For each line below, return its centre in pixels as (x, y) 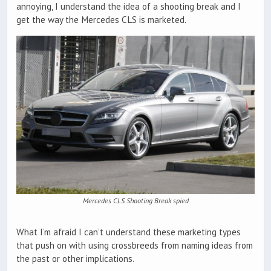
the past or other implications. (75, 259)
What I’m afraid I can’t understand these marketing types (129, 232)
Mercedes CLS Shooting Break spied (135, 200)
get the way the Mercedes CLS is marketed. (101, 19)
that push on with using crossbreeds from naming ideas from (135, 246)
